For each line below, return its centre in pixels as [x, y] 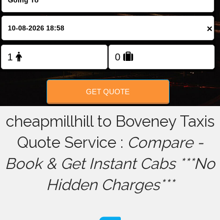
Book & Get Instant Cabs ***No [110, 164]
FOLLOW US [110, 15]
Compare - [165, 143]
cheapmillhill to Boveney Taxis [110, 122]
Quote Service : [72, 143]
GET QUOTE [108, 91]
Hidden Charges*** [110, 185]
